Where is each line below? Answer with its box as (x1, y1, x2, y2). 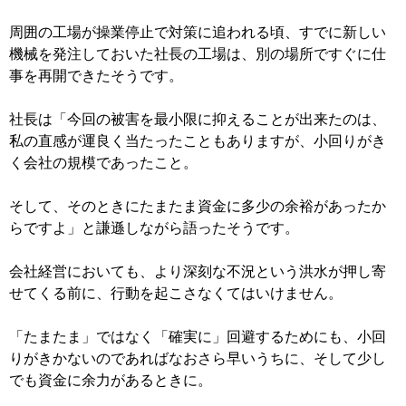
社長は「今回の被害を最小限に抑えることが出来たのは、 (9, 111, 386, 128)
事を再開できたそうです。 (9, 68, 183, 84)
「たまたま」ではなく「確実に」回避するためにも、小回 (9, 329, 386, 345)
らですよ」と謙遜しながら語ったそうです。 (9, 220, 299, 237)
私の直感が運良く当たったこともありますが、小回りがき (9, 133, 386, 150)
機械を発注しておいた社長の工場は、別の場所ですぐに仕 (9, 46, 386, 63)
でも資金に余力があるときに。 (9, 372, 212, 389)
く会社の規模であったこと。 (9, 155, 198, 171)
